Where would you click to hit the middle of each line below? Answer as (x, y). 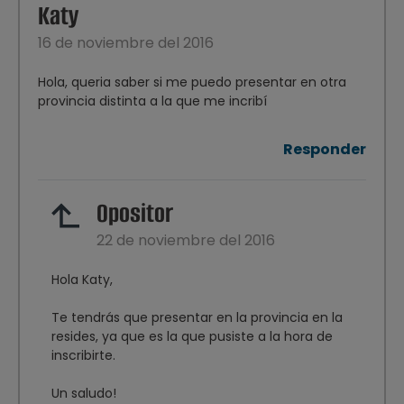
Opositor (135, 214)
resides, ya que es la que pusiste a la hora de (192, 337)
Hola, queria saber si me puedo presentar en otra (192, 83)
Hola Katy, (82, 280)
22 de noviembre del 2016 (186, 241)
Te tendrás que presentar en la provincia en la (197, 318)
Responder (325, 150)
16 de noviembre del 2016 (126, 43)
